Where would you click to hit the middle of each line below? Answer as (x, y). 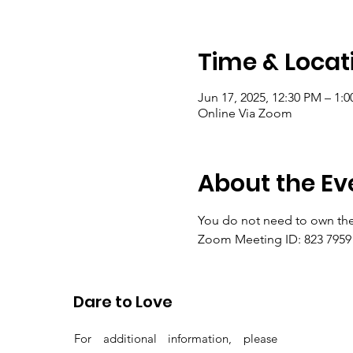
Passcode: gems (243, 258)
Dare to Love (123, 302)
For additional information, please (176, 338)
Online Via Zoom (245, 113)
